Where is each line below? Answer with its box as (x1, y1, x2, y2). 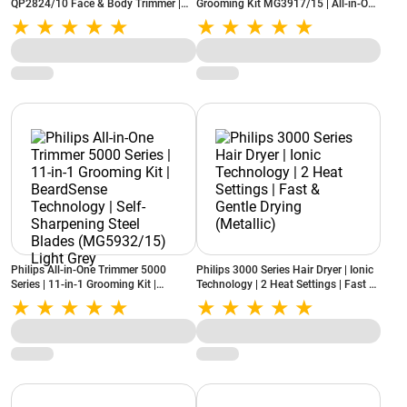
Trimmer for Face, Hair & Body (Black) (195, 12, 381, 25)
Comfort (11, 26, 51, 39)
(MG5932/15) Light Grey (11, 322, 131, 334)
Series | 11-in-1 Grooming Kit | (11, 278, 156, 291)
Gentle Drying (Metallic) (195, 293, 311, 305)
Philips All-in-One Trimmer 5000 (11, 263, 166, 276)
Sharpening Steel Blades (11, 307, 130, 320)
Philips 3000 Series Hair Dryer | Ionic (195, 263, 373, 276)
